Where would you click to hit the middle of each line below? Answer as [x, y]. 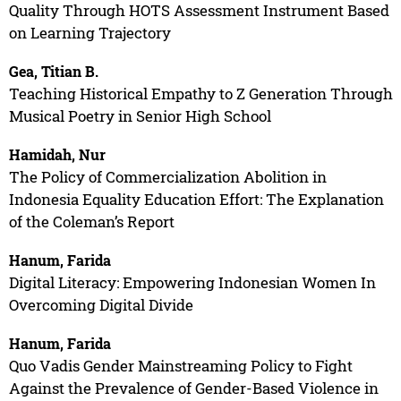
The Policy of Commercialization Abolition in [167, 176]
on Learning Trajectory [90, 32]
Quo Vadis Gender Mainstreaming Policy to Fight [180, 365]
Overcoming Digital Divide [101, 304]
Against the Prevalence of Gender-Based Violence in [193, 388]
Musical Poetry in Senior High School [140, 115]
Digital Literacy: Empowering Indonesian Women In [192, 282]
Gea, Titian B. [53, 71]
